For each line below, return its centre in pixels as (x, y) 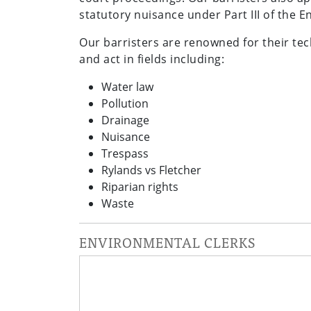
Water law (127, 87)
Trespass (125, 153)
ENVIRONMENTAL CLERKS (167, 242)
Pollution (125, 103)
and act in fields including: (152, 59)
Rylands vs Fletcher (151, 170)
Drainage (125, 120)
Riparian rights (140, 187)
